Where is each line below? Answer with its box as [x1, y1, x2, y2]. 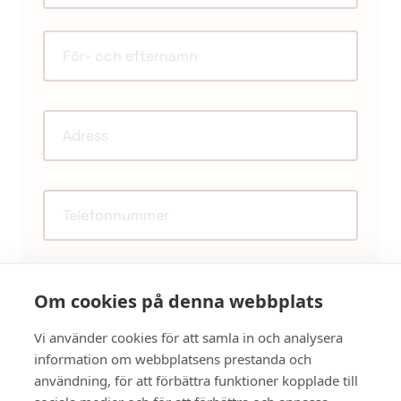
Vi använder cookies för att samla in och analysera [34, 328, 343, 346]
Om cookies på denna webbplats [34, 289, 323, 313]
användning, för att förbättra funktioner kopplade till [34, 371, 358, 389]
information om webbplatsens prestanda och [34, 350, 311, 368]
